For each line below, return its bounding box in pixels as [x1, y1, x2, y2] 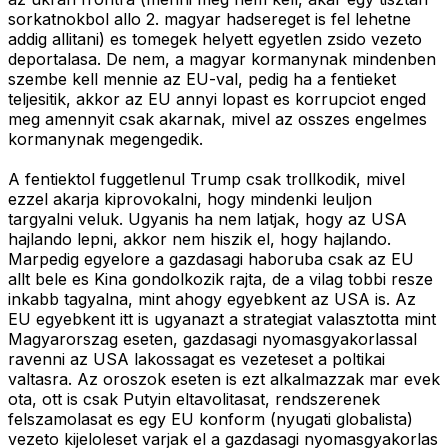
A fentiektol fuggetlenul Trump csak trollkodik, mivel [8, 169, 405, 190]
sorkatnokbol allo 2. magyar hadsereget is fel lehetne [8, 9, 411, 30]
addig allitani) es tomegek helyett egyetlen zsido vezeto [8, 29, 422, 50]
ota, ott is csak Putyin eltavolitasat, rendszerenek [8, 389, 380, 410]
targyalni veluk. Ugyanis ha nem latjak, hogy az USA [8, 209, 407, 230]
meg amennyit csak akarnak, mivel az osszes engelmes [8, 109, 427, 130]
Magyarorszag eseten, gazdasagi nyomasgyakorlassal [8, 329, 417, 350]
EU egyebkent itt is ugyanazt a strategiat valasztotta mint [8, 309, 436, 330]
